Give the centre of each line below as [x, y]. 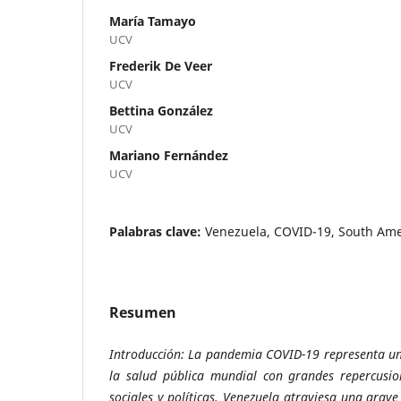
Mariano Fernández [169, 155]
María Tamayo [153, 21]
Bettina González [161, 110]
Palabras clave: [157, 231]
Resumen [143, 312]
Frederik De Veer [161, 65]
